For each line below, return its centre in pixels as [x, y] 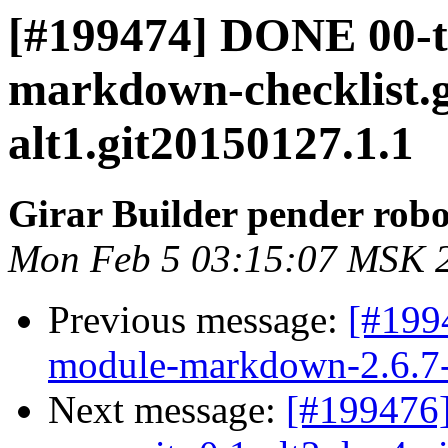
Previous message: [198, 320]
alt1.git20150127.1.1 [211, 143]
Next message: [167, 410]
